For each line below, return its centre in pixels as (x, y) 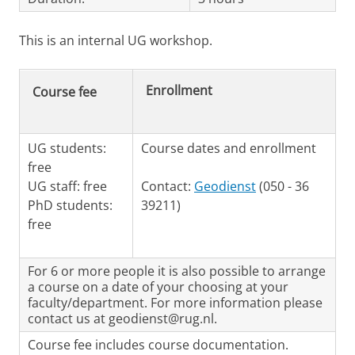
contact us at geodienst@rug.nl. (122, 319)
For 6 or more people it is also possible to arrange (177, 271)
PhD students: (70, 206)
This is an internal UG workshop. (116, 41)
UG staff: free (67, 187)
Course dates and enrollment (229, 149)
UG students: (67, 149)
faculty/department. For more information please (175, 303)
